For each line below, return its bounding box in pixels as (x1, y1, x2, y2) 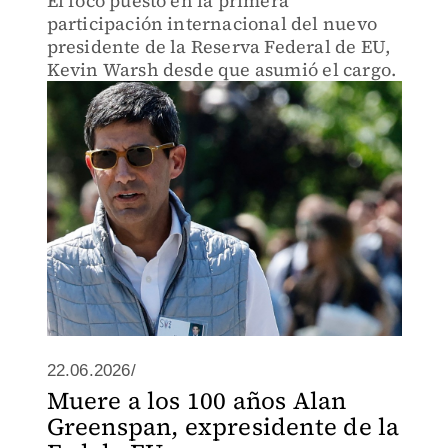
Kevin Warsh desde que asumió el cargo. (46, 57, 397, 82)
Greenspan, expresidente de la (46, 410, 400, 443)
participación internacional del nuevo (46, 11, 377, 36)
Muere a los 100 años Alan (46, 384, 347, 417)
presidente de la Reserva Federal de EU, (46, 34, 391, 59)
